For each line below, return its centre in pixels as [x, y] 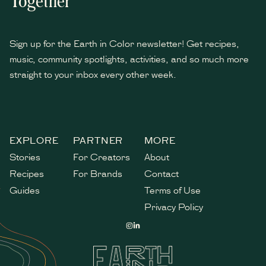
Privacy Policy [173, 207]
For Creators [101, 157]
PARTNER [98, 140]
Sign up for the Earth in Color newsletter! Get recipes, [124, 43]
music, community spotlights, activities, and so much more [129, 59]
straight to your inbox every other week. [93, 74]
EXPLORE [34, 140]
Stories [25, 157]
